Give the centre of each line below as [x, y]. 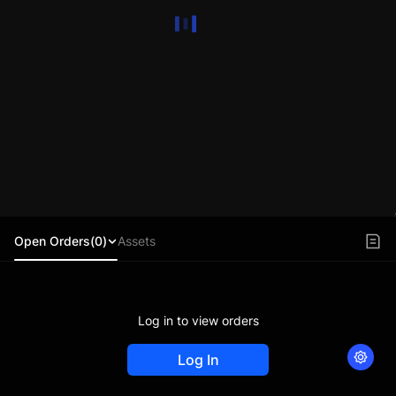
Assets [137, 241]
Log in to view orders [198, 320]
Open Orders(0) [61, 241]
